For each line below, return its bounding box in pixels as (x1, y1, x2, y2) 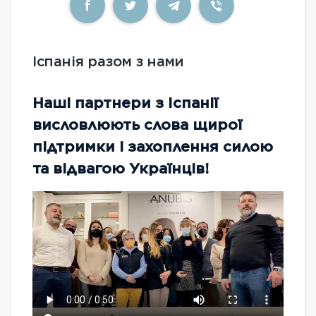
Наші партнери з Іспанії (32, 94, 218, 112)
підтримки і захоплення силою (32, 138, 273, 156)
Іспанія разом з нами (32, 53, 184, 71)
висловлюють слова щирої (32, 116, 242, 134)
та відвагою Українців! (32, 159, 209, 178)
